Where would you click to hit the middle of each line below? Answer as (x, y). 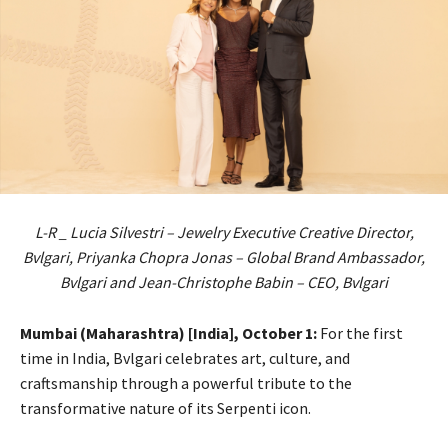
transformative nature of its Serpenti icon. (165, 408)
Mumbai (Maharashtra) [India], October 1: (168, 333)
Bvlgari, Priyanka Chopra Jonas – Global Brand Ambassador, (224, 257)
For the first (361, 333)
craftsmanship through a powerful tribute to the (186, 383)
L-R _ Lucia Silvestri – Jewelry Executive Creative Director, (224, 232)
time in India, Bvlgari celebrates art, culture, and (185, 358)
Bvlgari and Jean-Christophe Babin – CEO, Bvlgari (224, 282)
